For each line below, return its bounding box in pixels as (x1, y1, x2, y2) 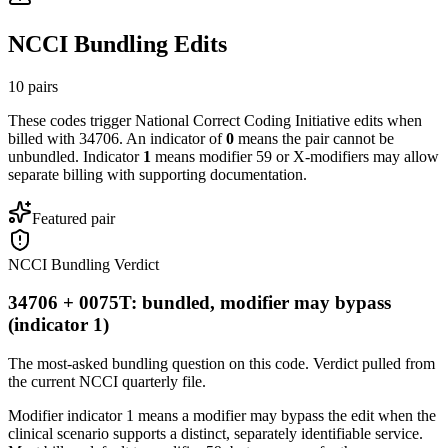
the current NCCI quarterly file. (8, 372, 206, 390)
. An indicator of (119, 129, 226, 147)
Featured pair (32, 209, 115, 227)
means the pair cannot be (234, 129, 394, 147)
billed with (8, 129, 79, 147)
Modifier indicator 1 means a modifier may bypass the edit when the (8, 406, 436, 424)
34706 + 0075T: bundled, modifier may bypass (8, 292, 391, 314)
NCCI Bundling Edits (8, 30, 227, 57)
